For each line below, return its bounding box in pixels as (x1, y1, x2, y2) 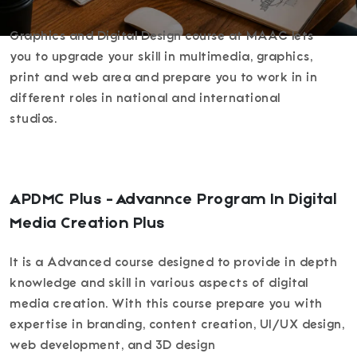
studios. (10, 112, 57, 126)
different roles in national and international (10, 91, 280, 105)
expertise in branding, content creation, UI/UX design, (10, 317, 344, 331)
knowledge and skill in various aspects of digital (10, 276, 308, 290)
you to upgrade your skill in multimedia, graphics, (10, 49, 312, 64)
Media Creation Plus (10, 216, 165, 232)
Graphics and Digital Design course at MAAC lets (10, 29, 314, 43)
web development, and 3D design (10, 338, 215, 352)
